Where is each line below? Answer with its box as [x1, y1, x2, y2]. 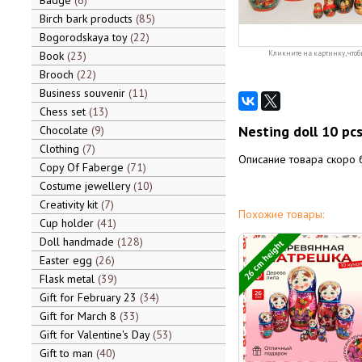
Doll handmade [39, 234, 117, 249]
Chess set [39, 104, 89, 119]
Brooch [39, 67, 77, 82]
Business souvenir [39, 86, 128, 100]
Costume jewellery [39, 179, 133, 193]
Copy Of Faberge [39, 160, 127, 175]
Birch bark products [39, 11, 136, 26]
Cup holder [39, 216, 97, 230]
